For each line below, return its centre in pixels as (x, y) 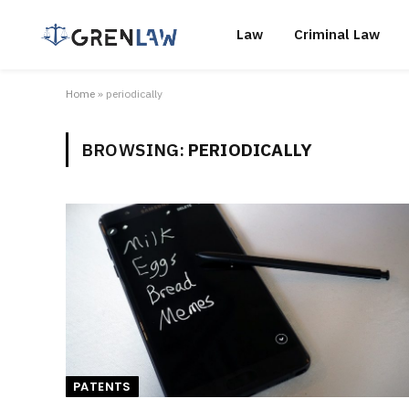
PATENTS (102, 386)
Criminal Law (336, 34)
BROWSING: (135, 150)
